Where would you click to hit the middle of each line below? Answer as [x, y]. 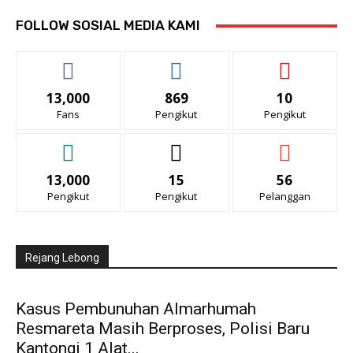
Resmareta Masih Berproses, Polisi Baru [163, 329]
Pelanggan [284, 197]
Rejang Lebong [62, 258]
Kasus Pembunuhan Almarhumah [136, 309]
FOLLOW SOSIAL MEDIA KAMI [108, 26]
